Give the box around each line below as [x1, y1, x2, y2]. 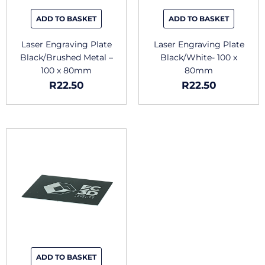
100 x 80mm [41, 65, 92, 75]
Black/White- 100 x [160, 52, 237, 62]
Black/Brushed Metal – [20, 52, 113, 62]
